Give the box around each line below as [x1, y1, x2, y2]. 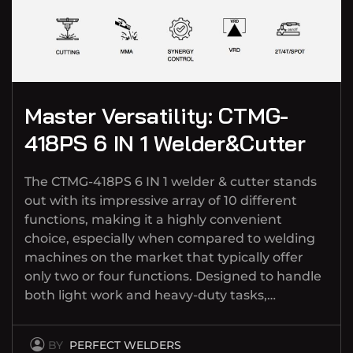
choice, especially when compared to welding [24, 230, 315, 246]
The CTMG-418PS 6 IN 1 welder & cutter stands [24, 173, 317, 189]
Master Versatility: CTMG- [24, 101, 288, 129]
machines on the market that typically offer [24, 249, 303, 265]
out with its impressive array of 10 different [24, 192, 297, 208]
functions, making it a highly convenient [24, 211, 282, 227]
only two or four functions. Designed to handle [24, 268, 321, 284]
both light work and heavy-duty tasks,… [24, 287, 276, 303]
